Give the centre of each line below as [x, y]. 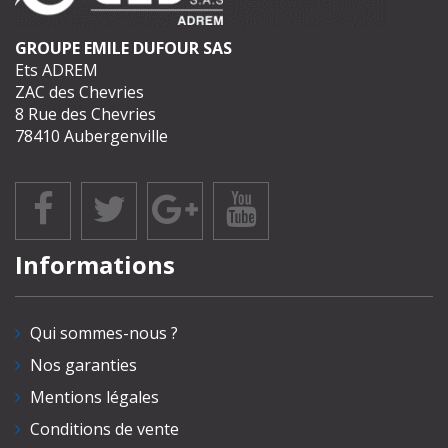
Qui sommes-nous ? [104, 333]
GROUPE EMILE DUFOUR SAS [123, 48]
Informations [95, 265]
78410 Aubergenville [91, 136]
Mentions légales [94, 397]
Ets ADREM [56, 70]
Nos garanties [83, 365]
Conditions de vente [104, 429]
